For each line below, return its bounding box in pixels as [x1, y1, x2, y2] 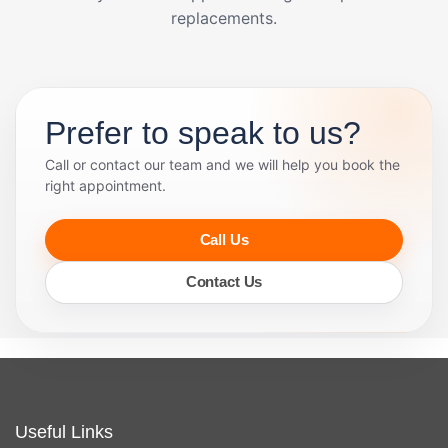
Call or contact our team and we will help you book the [44, 155, 400, 173]
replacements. [171, 7, 277, 28]
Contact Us [185, 274, 263, 291]
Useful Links [15, 422, 113, 443]
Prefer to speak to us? [44, 114, 361, 151]
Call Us [199, 231, 249, 248]
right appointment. [44, 176, 166, 194]
